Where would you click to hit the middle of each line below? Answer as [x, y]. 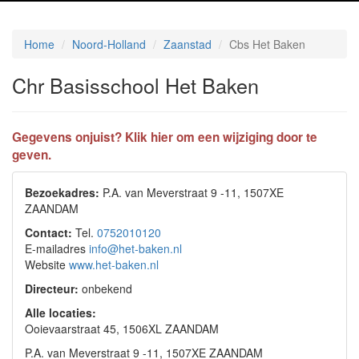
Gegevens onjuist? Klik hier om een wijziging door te [165, 137]
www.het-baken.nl [114, 264]
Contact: [48, 232]
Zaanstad [188, 44]
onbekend [105, 288]
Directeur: [52, 288]
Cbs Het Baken [267, 44]
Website [47, 264]
